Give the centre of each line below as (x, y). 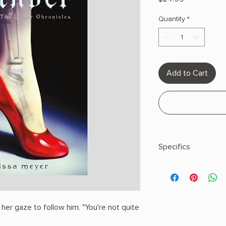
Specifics (174, 147)
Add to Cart (187, 73)
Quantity (172, 19)
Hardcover (175, 178)
